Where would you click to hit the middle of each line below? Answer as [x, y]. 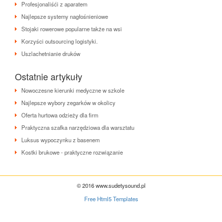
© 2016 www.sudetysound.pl [111, 185]
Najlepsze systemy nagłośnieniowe [65, 16]
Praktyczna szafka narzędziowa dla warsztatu [78, 127]
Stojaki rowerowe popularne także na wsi [72, 28]
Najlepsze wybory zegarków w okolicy [68, 102]
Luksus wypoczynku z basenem [60, 139]
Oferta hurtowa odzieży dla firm [60, 115]
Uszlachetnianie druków [51, 53]
